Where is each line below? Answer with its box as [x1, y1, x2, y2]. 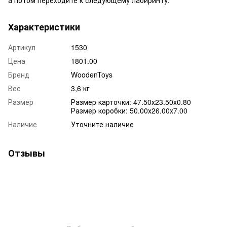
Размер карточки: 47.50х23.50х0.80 [71, 96, 191, 107]
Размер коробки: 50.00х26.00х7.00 [71, 105, 187, 116]
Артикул [8, 42, 35, 52]
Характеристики [8, 20, 80, 33]
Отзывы [8, 146, 45, 160]
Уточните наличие [71, 119, 134, 129]
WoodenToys [71, 69, 112, 80]
